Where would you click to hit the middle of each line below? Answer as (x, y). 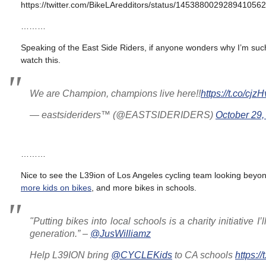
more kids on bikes (56, 188)
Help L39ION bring (70, 255)
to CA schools (204, 255)
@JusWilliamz (121, 234)
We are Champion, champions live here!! (115, 94)
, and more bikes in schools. (144, 188)
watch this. (41, 60)
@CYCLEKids (142, 255)
